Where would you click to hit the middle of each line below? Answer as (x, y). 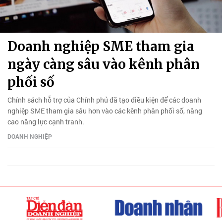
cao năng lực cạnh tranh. (46, 121)
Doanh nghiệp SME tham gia (101, 46)
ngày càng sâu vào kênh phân (104, 64)
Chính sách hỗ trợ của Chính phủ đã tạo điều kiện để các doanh (104, 100)
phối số (31, 82)
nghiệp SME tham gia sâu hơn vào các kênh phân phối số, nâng (105, 111)
